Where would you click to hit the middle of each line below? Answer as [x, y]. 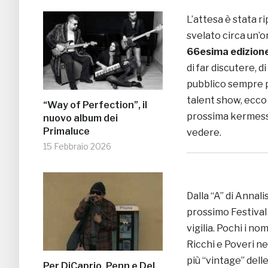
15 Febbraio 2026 [77, 147]
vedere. [204, 132]
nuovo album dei [80, 118]
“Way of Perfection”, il [95, 105]
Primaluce [66, 132]
